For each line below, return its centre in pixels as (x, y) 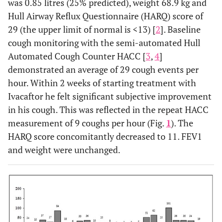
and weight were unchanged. (64, 150)
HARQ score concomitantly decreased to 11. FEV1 (105, 136)
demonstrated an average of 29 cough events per (103, 69)
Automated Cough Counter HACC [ (77, 56)
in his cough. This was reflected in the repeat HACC (108, 110)
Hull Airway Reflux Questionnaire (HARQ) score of (106, 16)
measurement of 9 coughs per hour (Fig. (87, 123)
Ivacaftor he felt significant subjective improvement (110, 96)
